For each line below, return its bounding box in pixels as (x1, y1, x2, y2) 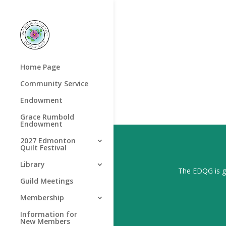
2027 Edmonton (20, 136, 76, 145)
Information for (20, 209, 77, 219)
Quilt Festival (20, 143, 67, 152)
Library (20, 159, 45, 169)
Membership (20, 193, 64, 202)
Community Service (20, 79, 88, 88)
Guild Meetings (20, 176, 73, 186)
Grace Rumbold (20, 112, 74, 122)
